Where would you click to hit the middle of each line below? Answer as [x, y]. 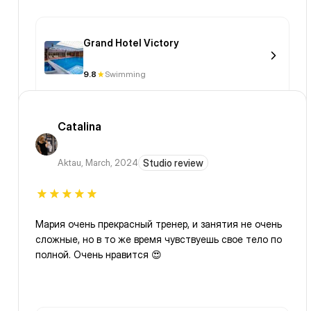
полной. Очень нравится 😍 [99, 255]
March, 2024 [112, 163]
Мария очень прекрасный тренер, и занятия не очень [159, 224]
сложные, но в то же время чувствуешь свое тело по [159, 239]
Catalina [79, 127]
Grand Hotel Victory [131, 43]
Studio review [173, 163]
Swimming [125, 74]
